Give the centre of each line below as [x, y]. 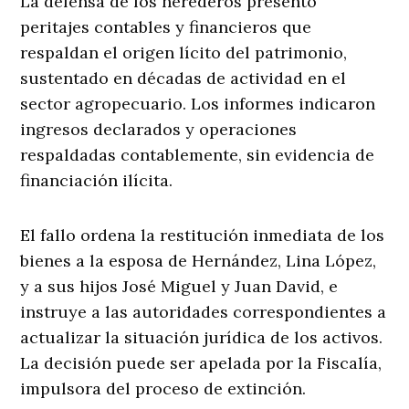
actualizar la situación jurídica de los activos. [202, 338]
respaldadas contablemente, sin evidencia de [198, 155]
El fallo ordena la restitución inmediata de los [203, 236]
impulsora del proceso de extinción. [163, 389]
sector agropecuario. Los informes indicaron [198, 104]
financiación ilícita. [97, 181]
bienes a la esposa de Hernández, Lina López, [199, 261]
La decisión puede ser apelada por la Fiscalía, [201, 363]
